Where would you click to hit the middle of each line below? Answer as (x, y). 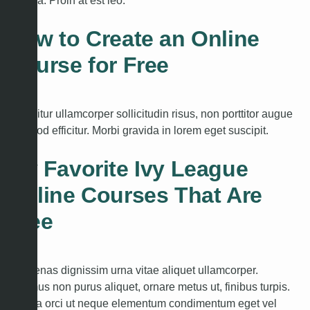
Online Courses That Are (135, 195)
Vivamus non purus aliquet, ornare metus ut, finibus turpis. (148, 287)
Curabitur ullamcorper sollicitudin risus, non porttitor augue (150, 114)
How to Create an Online (133, 39)
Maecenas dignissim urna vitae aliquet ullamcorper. (133, 270)
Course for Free (88, 65)
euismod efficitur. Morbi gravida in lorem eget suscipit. (138, 130)
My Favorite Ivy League (128, 169)
